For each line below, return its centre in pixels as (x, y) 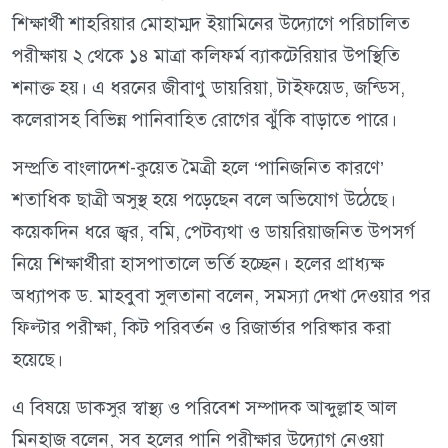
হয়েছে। (37, 360)
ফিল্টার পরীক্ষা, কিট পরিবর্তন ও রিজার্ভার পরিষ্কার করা (201, 328)
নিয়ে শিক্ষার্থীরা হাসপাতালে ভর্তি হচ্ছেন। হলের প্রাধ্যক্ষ (198, 264)
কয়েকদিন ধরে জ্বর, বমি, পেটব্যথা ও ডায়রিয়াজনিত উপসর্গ (213, 232)
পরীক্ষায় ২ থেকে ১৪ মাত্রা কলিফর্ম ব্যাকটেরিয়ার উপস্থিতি (206, 56)
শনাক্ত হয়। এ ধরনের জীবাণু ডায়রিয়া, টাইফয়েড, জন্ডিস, (208, 88)
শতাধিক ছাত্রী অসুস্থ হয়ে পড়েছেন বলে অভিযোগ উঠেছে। (204, 200)
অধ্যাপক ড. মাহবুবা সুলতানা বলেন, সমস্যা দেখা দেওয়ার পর (221, 296)
